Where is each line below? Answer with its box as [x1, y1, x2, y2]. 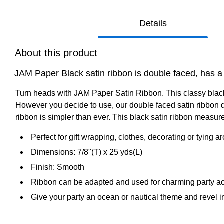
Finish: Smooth [31, 162, 84, 171]
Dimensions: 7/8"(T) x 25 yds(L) [31, 147, 142, 156]
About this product [15, 47, 98, 58]
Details [139, 18, 167, 28]
